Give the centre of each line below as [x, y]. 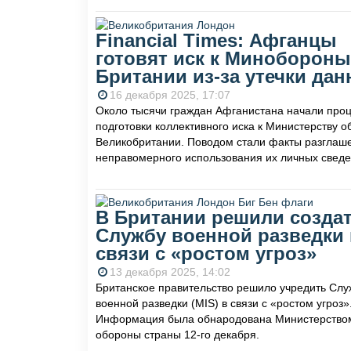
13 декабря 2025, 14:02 [170, 272]
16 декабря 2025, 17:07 [170, 94]
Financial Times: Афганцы [216, 40]
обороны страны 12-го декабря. [179, 335]
